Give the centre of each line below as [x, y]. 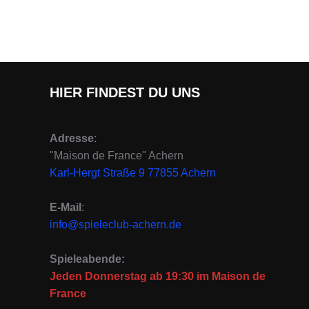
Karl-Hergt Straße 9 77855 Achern [133, 173]
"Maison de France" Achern [117, 156]
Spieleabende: [87, 259]
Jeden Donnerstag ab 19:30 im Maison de [158, 277]
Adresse [72, 139]
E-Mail [66, 208]
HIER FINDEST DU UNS [125, 93]
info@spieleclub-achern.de [116, 225]
